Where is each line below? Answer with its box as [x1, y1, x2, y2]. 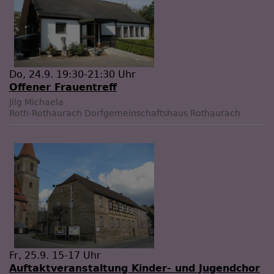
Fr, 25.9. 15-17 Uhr [9, 249, 101, 261]
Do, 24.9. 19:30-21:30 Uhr [9, 68, 136, 81]
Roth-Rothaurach [9, 108, 82, 119]
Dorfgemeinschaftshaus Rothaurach [84, 108, 240, 119]
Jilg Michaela [9, 97, 64, 108]
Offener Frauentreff [9, 81, 117, 94]
